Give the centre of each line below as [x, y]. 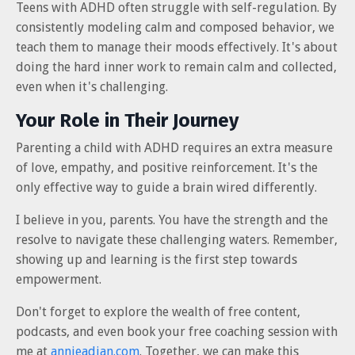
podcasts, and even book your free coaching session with [177, 331]
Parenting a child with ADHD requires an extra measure [174, 147]
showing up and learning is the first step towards [157, 259]
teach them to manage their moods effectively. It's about [177, 47]
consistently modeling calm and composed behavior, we [175, 27]
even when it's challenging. [92, 86]
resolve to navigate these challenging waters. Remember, [177, 239]
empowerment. [59, 279]
